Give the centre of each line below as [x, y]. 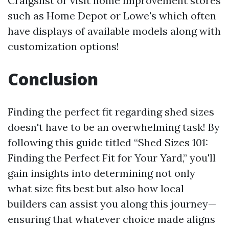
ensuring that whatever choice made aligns [111, 219]
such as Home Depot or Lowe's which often [112, 16]
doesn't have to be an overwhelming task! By [114, 127]
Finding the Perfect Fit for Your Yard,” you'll [112, 158]
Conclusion [53, 79]
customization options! [63, 47]
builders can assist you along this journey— [112, 204]
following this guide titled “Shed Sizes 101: [108, 143]
